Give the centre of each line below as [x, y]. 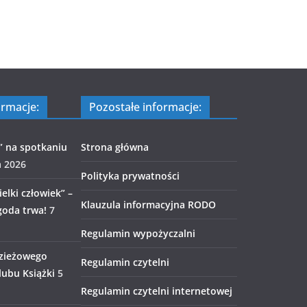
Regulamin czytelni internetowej [157, 291]
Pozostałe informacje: [145, 107]
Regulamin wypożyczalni [138, 233]
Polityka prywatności [130, 176]
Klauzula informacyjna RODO [148, 205]
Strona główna [115, 147]
